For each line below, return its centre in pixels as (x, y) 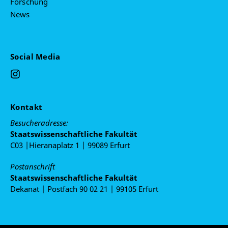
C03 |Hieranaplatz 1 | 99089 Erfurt (70, 145)
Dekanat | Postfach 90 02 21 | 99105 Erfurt (84, 189)
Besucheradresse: (39, 123)
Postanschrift (33, 167)
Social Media (36, 57)
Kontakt (27, 107)
